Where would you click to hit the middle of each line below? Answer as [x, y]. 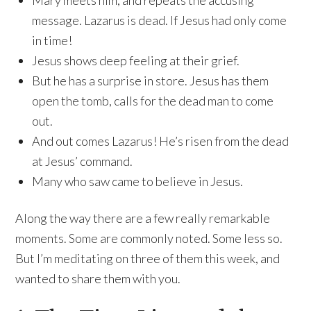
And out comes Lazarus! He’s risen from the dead [161, 141]
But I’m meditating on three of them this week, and [148, 259]
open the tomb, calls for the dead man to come [153, 101]
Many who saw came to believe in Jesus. [138, 182]
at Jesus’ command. [83, 161]
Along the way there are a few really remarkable [143, 218]
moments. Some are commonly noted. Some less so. [149, 238]
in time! [52, 41]
